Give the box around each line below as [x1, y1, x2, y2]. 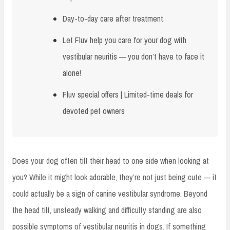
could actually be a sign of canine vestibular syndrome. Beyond [12, 187, 207, 199]
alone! [63, 67, 81, 79]
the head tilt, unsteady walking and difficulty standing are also [12, 204, 202, 216]
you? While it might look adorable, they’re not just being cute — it [12, 171, 217, 183]
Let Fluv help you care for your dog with [63, 34, 186, 46]
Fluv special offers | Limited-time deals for [63, 88, 193, 100]
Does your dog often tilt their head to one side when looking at [12, 155, 209, 166]
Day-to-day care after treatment [63, 12, 163, 24]
